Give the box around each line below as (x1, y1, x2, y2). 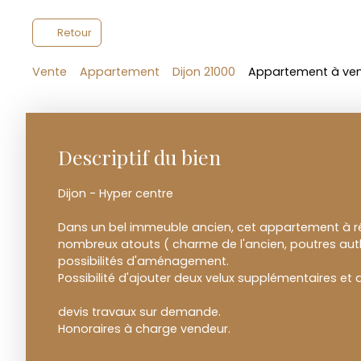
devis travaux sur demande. (58, 304, 221, 321)
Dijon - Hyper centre (58, 185, 173, 202)
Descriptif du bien (58, 143, 221, 171)
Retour (56, 26, 92, 40)
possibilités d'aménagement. (58, 253, 229, 270)
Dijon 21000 (172, 64, 235, 81)
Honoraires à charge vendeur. (58, 321, 230, 338)
